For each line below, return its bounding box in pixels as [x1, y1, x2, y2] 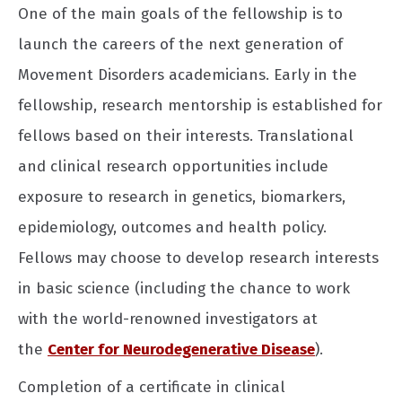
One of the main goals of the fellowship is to [18, 4, 343, 23]
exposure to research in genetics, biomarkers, [18, 187, 345, 206]
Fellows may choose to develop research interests [18, 248, 379, 267]
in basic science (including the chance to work [18, 278, 350, 298]
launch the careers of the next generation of [18, 34, 343, 54]
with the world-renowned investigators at [18, 309, 318, 328]
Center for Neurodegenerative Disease [48, 339, 315, 359]
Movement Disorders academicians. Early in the [18, 65, 357, 84]
